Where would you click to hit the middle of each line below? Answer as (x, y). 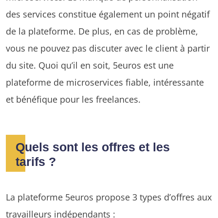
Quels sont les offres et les (93, 147)
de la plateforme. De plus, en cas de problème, (102, 31)
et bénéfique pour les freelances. (73, 99)
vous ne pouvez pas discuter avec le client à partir (108, 48)
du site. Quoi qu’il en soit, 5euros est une (90, 65)
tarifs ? (36, 161)
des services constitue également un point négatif (108, 14)
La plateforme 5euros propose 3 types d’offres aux (109, 197)
